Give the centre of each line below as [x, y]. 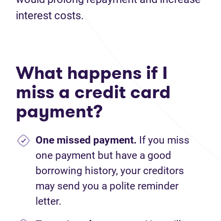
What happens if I [92, 73]
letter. [50, 201]
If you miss [164, 140]
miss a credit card [93, 92]
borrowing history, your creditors [110, 171]
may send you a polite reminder [107, 186]
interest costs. [50, 16]
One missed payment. [87, 140]
